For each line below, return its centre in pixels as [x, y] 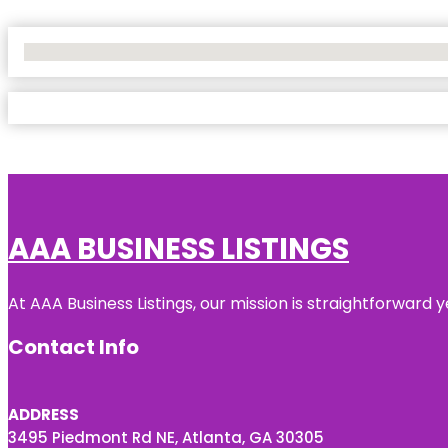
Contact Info [73, 346]
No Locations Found [89, 51]
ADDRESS [43, 414]
